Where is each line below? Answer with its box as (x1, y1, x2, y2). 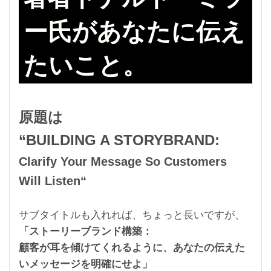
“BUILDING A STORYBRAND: (19, 131, 224, 148)
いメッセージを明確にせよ (19, 258, 142, 270)
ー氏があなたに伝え (24, 18, 245, 45)
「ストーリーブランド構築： (19, 225, 152, 237)
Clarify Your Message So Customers (19, 154, 227, 168)
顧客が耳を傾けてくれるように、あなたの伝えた (19, 241, 245, 253)
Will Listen (19, 174, 80, 188)
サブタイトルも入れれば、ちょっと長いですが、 (19, 209, 245, 221)
